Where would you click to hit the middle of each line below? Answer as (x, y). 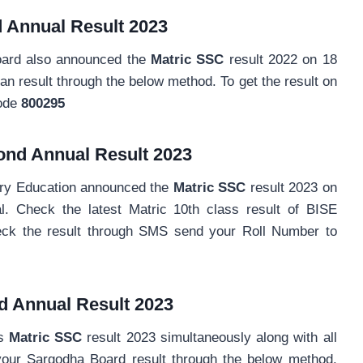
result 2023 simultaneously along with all (209, 338)
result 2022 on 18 (280, 60)
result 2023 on (291, 188)
